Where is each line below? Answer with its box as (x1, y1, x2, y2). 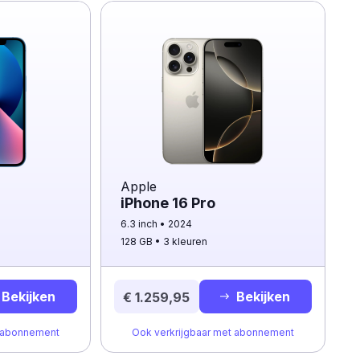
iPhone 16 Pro (120, 194, 215, 211)
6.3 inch (120, 218, 160, 230)
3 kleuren (162, 235, 207, 247)
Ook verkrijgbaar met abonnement (131, 326, 294, 338)
